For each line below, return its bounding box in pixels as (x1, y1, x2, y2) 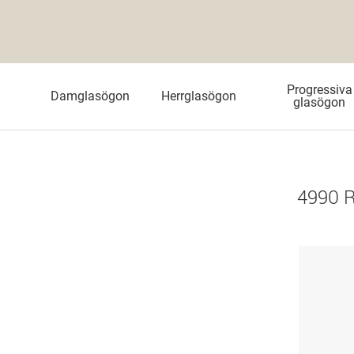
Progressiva (286, 82, 352, 97)
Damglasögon (51, 88, 130, 104)
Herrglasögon (161, 88, 236, 104)
